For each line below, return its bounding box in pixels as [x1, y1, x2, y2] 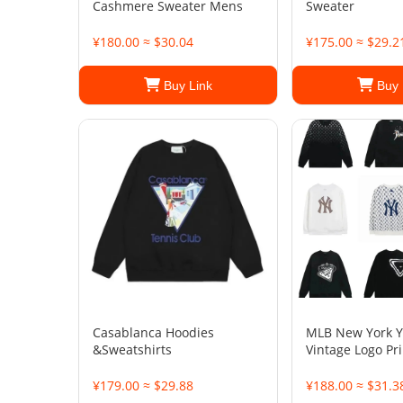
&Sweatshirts [93, 341, 172, 358]
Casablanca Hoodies [93, 324, 214, 341]
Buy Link [160, 78, 212, 93]
